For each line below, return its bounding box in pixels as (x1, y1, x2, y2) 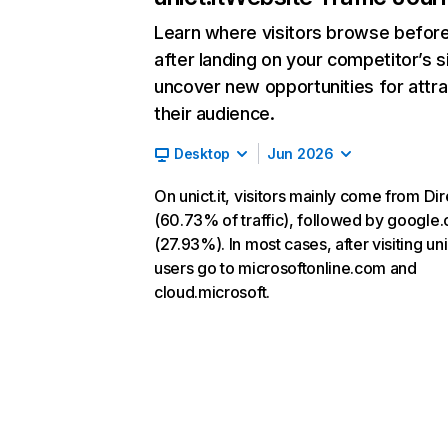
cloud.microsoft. (154, 282, 270, 302)
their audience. (154, 103, 275, 124)
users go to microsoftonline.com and (154, 258, 417, 278)
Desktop (174, 145, 231, 162)
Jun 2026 (267, 145, 334, 162)
